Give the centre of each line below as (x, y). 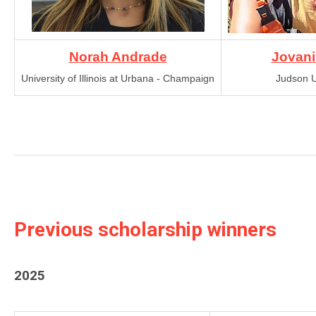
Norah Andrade (118, 57)
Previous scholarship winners (145, 230)
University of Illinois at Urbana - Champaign (118, 78)
